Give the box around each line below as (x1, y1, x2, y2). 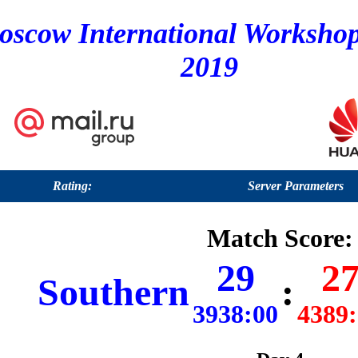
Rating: (53, 179, 92, 193)
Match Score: (206, 224, 353, 253)
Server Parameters (248, 179, 344, 193)
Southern (38, 271, 189, 314)
